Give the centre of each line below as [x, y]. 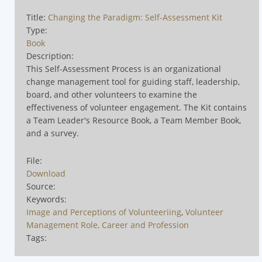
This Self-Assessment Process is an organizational [124, 69]
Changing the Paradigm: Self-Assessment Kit [135, 17]
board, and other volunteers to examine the [112, 94]
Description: [50, 56]
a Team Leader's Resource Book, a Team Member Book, [134, 120]
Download [46, 173]
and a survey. [53, 133]
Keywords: [46, 199]
